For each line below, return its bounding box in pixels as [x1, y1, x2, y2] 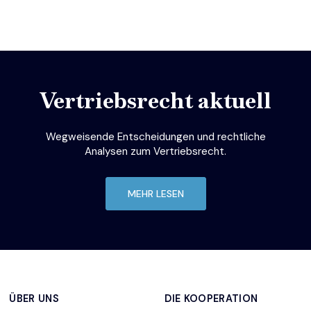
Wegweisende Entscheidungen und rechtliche [45, 129, 266, 144]
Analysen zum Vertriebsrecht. [85, 144, 226, 158]
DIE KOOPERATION [165, 292, 258, 305]
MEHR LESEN [127, 187, 184, 200]
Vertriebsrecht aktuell [40, 85, 271, 115]
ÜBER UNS [9, 292, 59, 305]
